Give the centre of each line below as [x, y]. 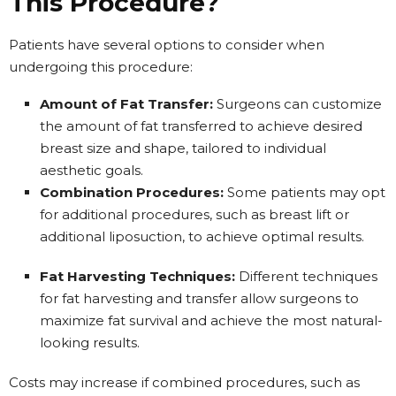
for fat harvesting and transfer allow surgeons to [199, 298]
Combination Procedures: [132, 192]
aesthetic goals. [91, 170]
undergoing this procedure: [101, 66]
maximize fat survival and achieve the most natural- [211, 320]
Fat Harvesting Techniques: [137, 276]
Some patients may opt [305, 192]
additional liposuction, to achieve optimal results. [202, 236]
